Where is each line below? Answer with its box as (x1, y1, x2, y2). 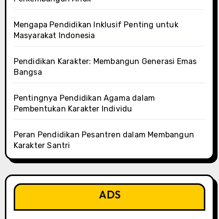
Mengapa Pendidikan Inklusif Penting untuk (13, 20, 178, 29)
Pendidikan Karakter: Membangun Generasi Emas (13, 56, 197, 66)
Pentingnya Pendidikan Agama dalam (13, 93, 155, 103)
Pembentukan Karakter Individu (13, 104, 132, 113)
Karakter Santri (13, 140, 70, 150)
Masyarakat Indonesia (13, 30, 95, 40)
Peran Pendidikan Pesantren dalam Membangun (13, 130, 194, 139)
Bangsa (13, 67, 42, 77)
